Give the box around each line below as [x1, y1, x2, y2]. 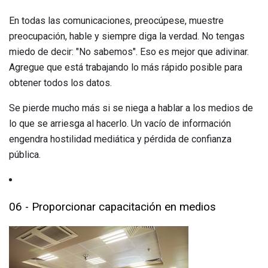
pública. [9, 149, 41, 161]
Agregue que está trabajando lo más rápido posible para [9, 62, 242, 74]
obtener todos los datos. [9, 77, 112, 89]
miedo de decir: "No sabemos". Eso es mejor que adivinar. [9, 46, 249, 58]
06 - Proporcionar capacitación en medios [9, 200, 216, 214]
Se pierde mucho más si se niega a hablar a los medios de [9, 102, 253, 114]
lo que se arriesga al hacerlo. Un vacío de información [9, 118, 231, 130]
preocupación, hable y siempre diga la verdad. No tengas [9, 31, 245, 42]
